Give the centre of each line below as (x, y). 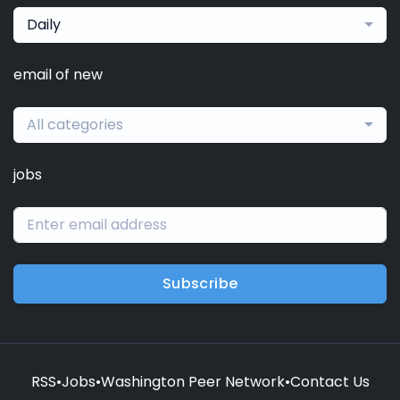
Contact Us (329, 381)
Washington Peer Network (192, 381)
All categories (75, 124)
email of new (58, 74)
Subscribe (200, 283)
